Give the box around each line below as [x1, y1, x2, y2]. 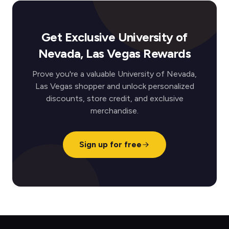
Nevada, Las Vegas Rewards [38, 46, 191, 61]
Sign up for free [79, 140, 142, 149]
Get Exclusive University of [41, 30, 188, 44]
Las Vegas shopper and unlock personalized [35, 81, 194, 91]
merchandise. [90, 106, 139, 116]
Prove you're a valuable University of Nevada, [32, 69, 197, 79]
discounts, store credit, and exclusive [45, 94, 184, 103]
